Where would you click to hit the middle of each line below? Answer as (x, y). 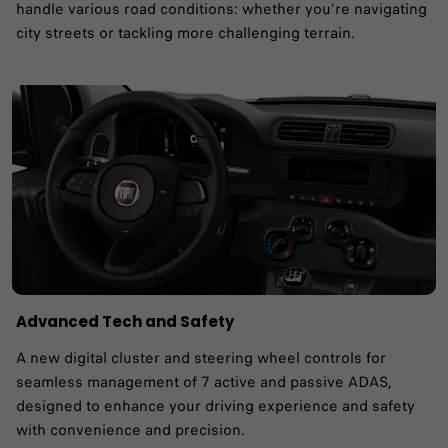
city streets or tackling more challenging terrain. (185, 32)
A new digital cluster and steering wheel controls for (201, 357)
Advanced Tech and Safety (125, 321)
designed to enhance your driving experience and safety (215, 405)
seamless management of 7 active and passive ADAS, (204, 381)
